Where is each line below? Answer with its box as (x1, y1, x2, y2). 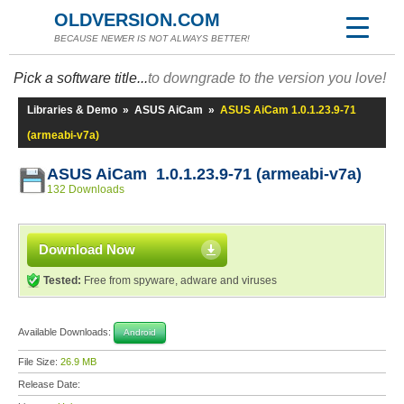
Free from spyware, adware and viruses (81, 274, 277, 287)
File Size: (18, 356, 60, 367)
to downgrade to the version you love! (148, 70, 386, 86)
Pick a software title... (14, 70, 148, 86)
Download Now (39, 242, 135, 257)
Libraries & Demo (27, 104, 117, 116)
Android (124, 327, 156, 337)
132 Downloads (47, 183, 124, 196)
